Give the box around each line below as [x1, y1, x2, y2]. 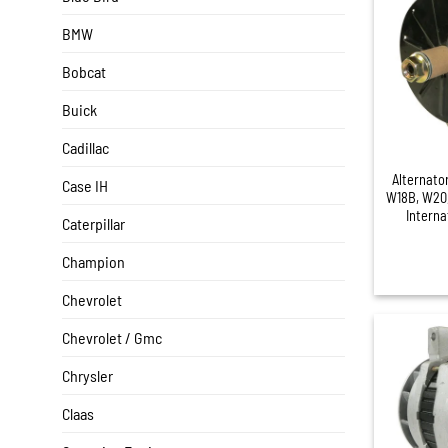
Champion [62, 252, 125, 272]
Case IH [62, 176, 108, 196]
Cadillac [62, 138, 109, 158]
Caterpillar [62, 214, 125, 234]
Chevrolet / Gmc [62, 328, 162, 348]
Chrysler [62, 366, 113, 386]
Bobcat [62, 62, 106, 82]
